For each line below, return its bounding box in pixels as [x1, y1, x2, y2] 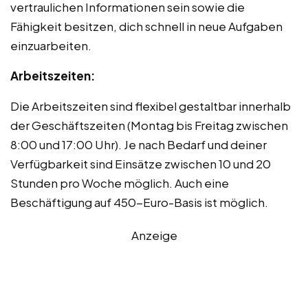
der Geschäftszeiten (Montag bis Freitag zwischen [10, 117, 288, 133]
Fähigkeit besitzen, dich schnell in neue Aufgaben [10, 18, 283, 34]
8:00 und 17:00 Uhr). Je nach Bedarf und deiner [10, 136, 267, 152]
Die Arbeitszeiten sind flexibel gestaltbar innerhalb [10, 98, 291, 113]
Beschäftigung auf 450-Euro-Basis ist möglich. [10, 194, 268, 210]
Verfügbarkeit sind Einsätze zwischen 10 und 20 [10, 155, 271, 171]
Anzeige [131, 227, 177, 243]
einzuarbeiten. [10, 37, 91, 53]
